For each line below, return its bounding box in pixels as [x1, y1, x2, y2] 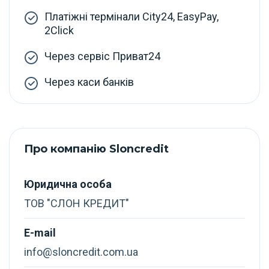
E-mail [24, 226, 56, 239]
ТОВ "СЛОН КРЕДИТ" [24, 197, 129, 210]
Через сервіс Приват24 [44, 50, 160, 62]
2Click [44, 24, 74, 37]
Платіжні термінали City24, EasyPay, [44, 10, 219, 23]
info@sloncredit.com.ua [24, 246, 138, 258]
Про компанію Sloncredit [24, 142, 169, 156]
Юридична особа [24, 178, 112, 190]
